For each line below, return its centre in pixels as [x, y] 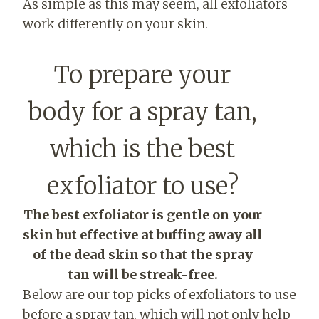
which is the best [142, 149]
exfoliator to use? [142, 186]
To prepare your [142, 75]
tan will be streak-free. [142, 274]
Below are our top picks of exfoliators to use [159, 294]
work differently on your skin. [115, 23]
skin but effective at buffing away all [142, 234]
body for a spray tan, [142, 112]
